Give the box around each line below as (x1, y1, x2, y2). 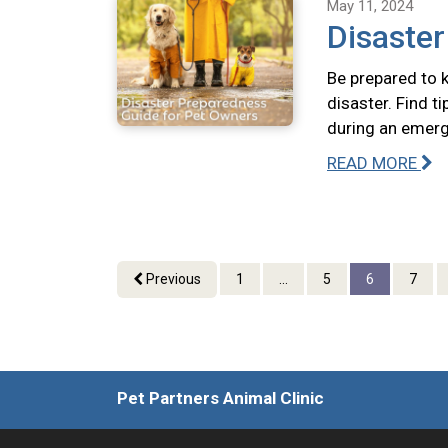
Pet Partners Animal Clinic (117, 388, 324, 408)
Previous (143, 271, 201, 287)
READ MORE (327, 153, 421, 173)
